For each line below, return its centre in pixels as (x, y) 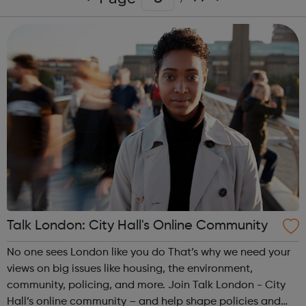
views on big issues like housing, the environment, (130, 269)
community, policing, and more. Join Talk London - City (87, 285)
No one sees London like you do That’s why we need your (87, 252)
